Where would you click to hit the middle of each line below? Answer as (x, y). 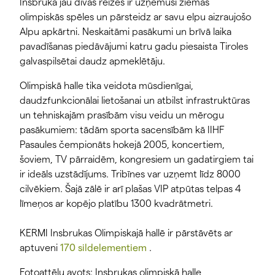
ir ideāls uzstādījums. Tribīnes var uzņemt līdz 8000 (130, 174)
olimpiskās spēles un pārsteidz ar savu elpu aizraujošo (135, 17)
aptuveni (40, 248)
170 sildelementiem (103, 248)
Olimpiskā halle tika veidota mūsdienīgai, (107, 86)
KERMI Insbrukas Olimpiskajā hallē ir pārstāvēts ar (126, 233)
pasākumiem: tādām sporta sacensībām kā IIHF (122, 130)
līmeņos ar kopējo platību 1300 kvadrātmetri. (116, 204)
